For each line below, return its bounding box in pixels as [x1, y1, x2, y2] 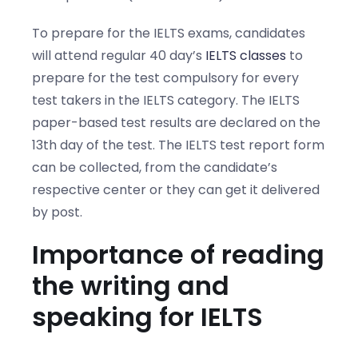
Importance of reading [32, 237, 324, 272]
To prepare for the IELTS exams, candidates [32, 23, 305, 42]
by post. [32, 202, 82, 221]
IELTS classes [205, 46, 286, 65]
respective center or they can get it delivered [32, 180, 320, 199]
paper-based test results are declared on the [32, 113, 320, 132]
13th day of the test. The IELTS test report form [32, 135, 324, 154]
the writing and [32, 268, 229, 304]
